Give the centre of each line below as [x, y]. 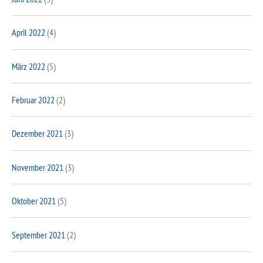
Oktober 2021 [34, 201]
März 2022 [28, 66]
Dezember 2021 [37, 134]
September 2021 [38, 235]
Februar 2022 [33, 100]
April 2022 [28, 33]
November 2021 [38, 167]
